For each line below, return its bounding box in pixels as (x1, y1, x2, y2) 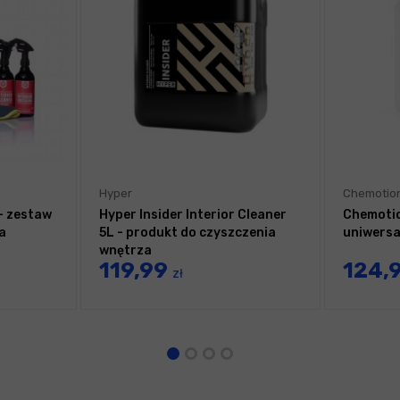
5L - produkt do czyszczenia (99, 225, 276, 241)
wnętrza (99, 243, 152, 259)
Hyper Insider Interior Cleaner (99, 207, 287, 223)
